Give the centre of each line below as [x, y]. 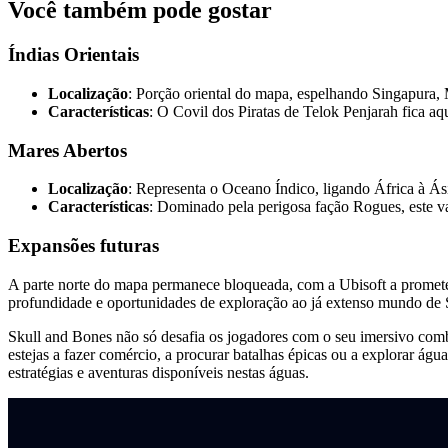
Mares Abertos [67, 150]
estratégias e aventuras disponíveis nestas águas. [158, 372]
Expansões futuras [83, 246]
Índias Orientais [73, 55]
